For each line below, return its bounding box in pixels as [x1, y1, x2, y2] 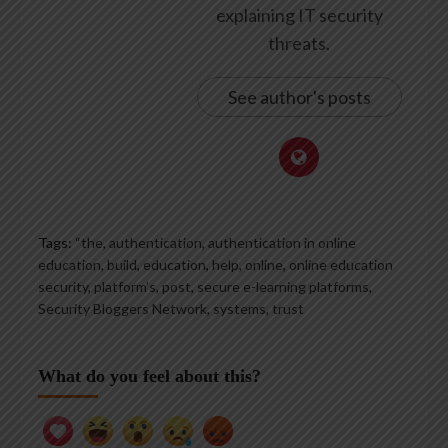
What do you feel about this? [38, 365, 261, 386]
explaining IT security [215, 3, 383, 26]
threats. [268, 31, 330, 54]
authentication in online [208, 233, 356, 251]
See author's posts [227, 85, 371, 108]
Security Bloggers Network [38, 299, 207, 317]
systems [213, 299, 266, 317]
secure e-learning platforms [197, 277, 369, 295]
